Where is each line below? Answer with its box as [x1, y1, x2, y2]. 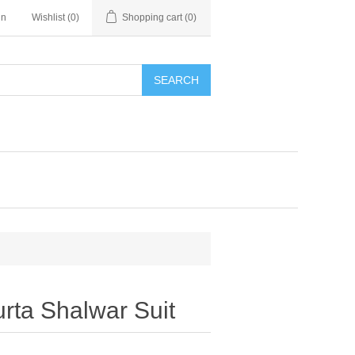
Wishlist [32, 12, 65, 23]
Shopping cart [122, 12, 182, 23]
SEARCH [154, 74, 199, 86]
